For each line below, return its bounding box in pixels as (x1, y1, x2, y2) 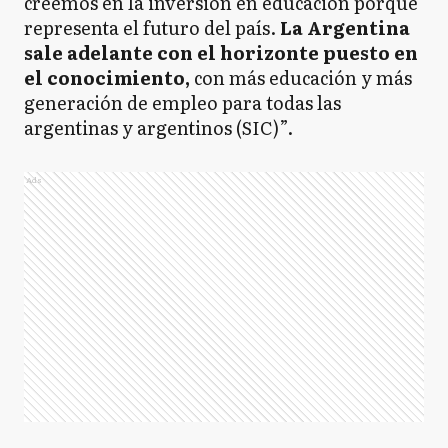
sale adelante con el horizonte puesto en (24, 39, 418, 66)
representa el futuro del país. (24, 14, 276, 41)
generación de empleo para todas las (24, 89, 341, 116)
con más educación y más (190, 64, 412, 91)
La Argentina (276, 14, 410, 41)
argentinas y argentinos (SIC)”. (24, 114, 293, 141)
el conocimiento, (24, 64, 190, 91)
